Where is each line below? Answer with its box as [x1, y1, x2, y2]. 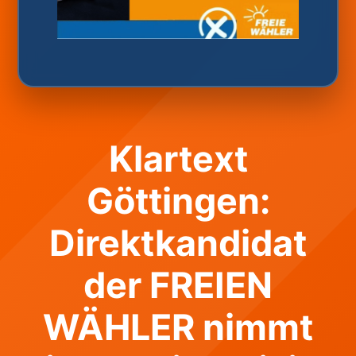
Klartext [108, 137, 248, 181]
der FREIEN [83, 264, 273, 308]
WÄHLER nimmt [43, 306, 313, 350]
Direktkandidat [49, 222, 307, 265]
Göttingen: [86, 180, 270, 223]
